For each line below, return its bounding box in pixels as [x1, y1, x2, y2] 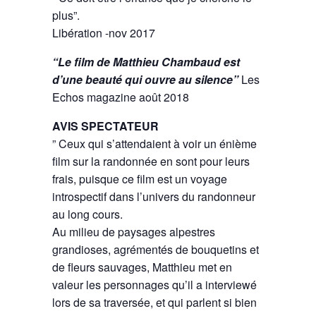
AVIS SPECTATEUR [52, 117, 159, 134]
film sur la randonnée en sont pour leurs [52, 152, 250, 169]
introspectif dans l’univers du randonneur [52, 188, 255, 205]
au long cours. [52, 205, 123, 222]
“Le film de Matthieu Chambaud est [52, 53, 240, 70]
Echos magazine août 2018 [52, 88, 189, 105]
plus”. [52, 6, 83, 23]
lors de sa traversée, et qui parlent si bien [52, 293, 257, 310]
